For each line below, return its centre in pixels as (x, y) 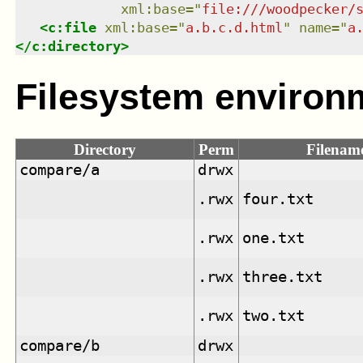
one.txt (274, 237)
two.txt (274, 315)
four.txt (278, 199)
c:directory (76, 47)
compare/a (60, 169)
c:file (72, 28)
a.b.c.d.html (234, 28)
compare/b (60, 345)
